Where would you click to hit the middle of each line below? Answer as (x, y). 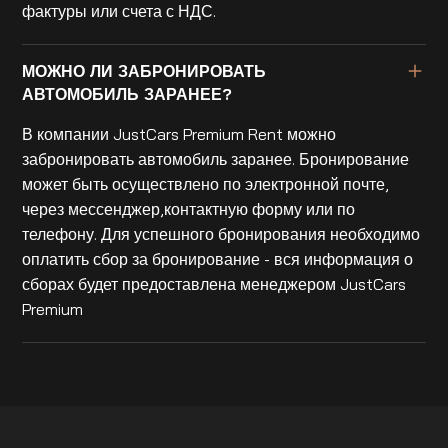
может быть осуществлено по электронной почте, (206, 184)
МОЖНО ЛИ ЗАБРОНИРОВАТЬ (144, 71)
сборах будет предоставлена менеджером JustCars (214, 284)
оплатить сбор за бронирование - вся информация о (218, 259)
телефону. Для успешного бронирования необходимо (221, 234)
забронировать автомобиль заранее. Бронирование (216, 159)
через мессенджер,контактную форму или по (189, 209)
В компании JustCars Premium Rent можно (179, 134)
